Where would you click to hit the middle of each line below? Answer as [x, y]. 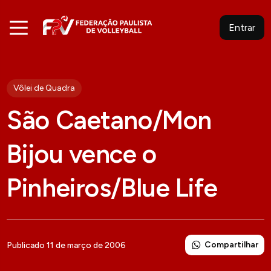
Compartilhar [231, 245]
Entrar [242, 28]
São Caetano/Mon [109, 120]
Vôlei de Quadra [44, 88]
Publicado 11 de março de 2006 [67, 245]
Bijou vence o [82, 154]
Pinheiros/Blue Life [112, 188]
